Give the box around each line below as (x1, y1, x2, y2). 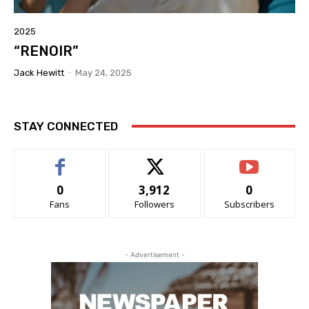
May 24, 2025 (75, 67, 132, 78)
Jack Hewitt (14, 67, 64, 78)
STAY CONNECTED (14, 119, 118, 133)
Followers (134, 197, 175, 210)
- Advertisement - (124, 250, 185, 259)
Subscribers (223, 197, 275, 210)
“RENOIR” (14, 42, 79, 59)
